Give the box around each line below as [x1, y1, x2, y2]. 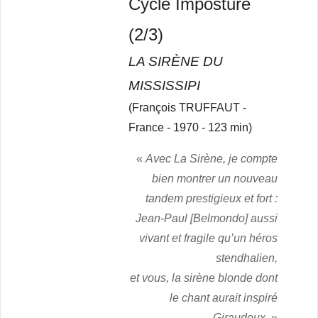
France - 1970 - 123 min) [128, 121, 253, 134]
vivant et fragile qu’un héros [139, 232, 278, 245]
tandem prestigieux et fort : [146, 192, 278, 205]
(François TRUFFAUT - [128, 102, 247, 114]
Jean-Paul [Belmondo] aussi [136, 212, 278, 225]
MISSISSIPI [128, 78, 201, 94]
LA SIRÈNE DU [128, 54, 224, 70]
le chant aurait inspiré [170, 292, 278, 305]
